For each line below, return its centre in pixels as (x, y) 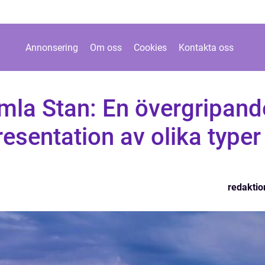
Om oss (106, 47)
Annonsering (52, 47)
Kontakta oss (206, 47)
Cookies (150, 47)
